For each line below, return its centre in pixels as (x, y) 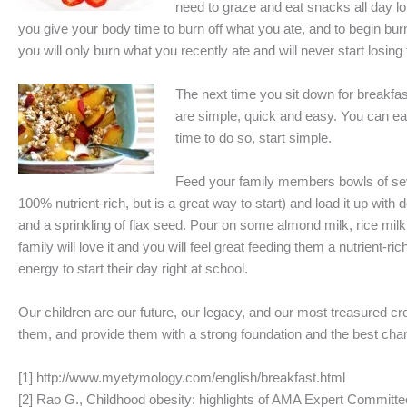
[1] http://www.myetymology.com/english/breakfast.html (182, 377)
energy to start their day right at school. (133, 268)
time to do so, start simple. (253, 138)
